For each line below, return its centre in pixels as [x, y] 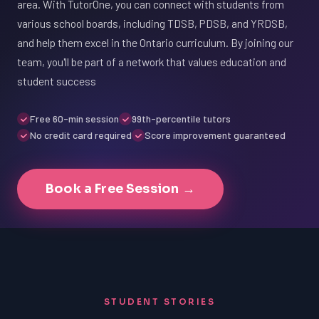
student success [57, 81]
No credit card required [81, 135]
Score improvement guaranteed [215, 135]
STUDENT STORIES [159, 302]
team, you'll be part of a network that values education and [152, 62]
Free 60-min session [74, 119]
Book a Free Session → [120, 189]
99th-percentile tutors [181, 119]
